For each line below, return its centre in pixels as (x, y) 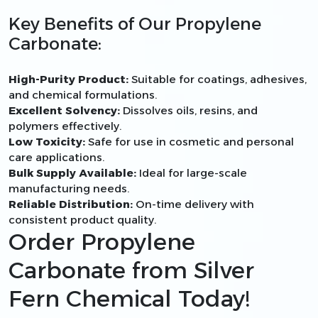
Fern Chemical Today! (129, 298)
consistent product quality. (82, 219)
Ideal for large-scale (192, 172)
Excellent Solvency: (64, 110)
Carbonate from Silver (131, 270)
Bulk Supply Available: (72, 172)
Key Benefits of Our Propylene (135, 23)
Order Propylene (102, 241)
